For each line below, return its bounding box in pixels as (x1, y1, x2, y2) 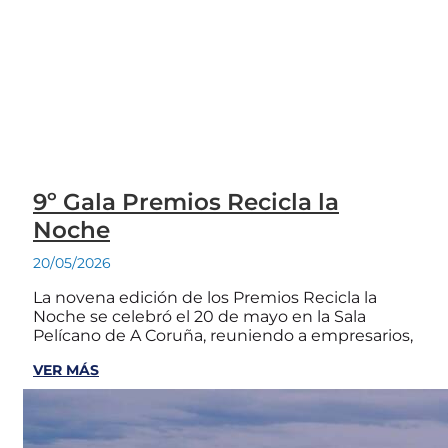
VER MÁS (33, 361, 99, 380)
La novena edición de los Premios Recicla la (33, 288, 377, 308)
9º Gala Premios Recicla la (33, 188, 339, 217)
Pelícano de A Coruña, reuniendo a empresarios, (33, 326, 413, 346)
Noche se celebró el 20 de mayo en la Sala (33, 307, 366, 327)
